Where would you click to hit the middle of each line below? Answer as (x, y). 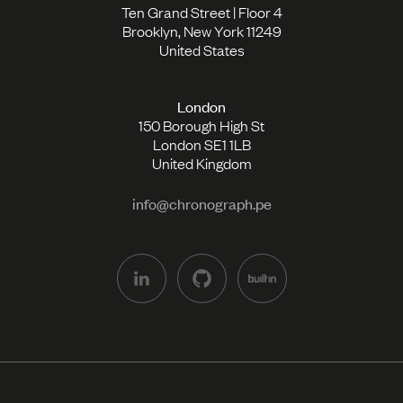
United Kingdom (201, 162)
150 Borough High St (201, 125)
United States (201, 49)
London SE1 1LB (201, 143)
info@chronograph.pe (201, 203)
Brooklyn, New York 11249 (201, 30)
